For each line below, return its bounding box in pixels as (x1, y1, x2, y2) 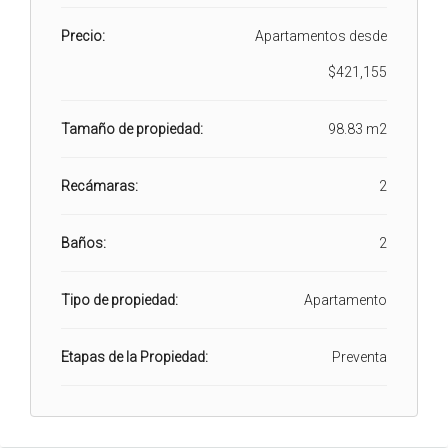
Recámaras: (61, 177, 138, 194)
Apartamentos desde (255, 27, 387, 44)
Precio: (61, 27, 105, 44)
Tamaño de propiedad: (61, 120, 203, 137)
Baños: (61, 234, 106, 251)
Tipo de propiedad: (61, 291, 178, 308)
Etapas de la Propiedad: (61, 348, 208, 365)
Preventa (332, 348, 387, 365)
